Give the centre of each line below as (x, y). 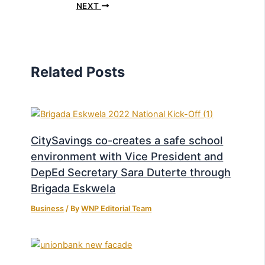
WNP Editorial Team (117, 208)
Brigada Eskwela (73, 188)
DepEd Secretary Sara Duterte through (131, 172)
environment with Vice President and (127, 156)
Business (48, 208)
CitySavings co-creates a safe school (127, 140)
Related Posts (78, 72)
